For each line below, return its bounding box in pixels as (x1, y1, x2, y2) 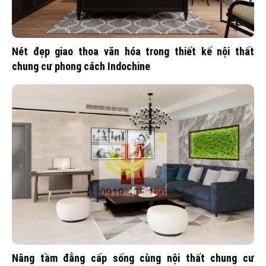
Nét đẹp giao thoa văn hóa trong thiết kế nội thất (12, 45, 254, 58)
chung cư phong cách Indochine (12, 59, 150, 72)
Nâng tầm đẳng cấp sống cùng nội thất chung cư (12, 251, 254, 264)
